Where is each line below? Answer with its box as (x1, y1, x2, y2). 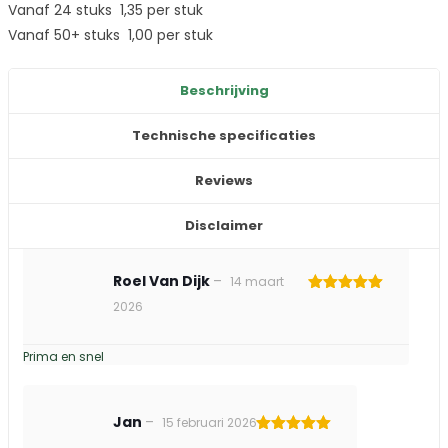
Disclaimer (185, 216, 263, 235)
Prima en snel (23, 348, 104, 365)
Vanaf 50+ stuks (8, 25, 128, 45)
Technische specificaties (132, 126, 316, 145)
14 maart (230, 273, 284, 290)
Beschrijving (179, 81, 269, 100)
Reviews (195, 171, 253, 190)
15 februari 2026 (162, 414, 257, 431)
